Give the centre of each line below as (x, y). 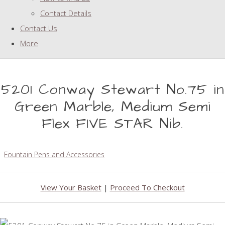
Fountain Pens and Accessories (54, 155)
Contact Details (66, 13)
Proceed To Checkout (147, 188)
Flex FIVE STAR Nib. (113, 124)
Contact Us (39, 28)
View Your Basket (71, 188)
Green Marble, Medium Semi (113, 107)
